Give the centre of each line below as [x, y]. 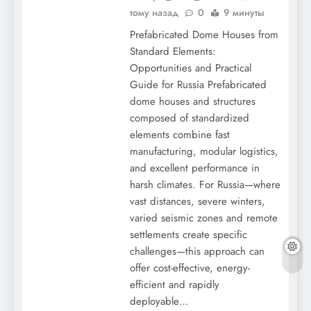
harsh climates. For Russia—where [205, 185]
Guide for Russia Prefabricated [198, 85]
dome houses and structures [192, 101]
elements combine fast [179, 135]
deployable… [159, 301]
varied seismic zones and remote [203, 218]
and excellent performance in [194, 168]
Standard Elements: [173, 51]
